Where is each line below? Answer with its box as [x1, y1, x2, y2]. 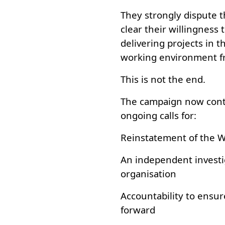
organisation [121, 167, 176, 180]
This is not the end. [121, 73, 205, 85]
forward [121, 203, 155, 216]
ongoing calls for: [121, 109, 196, 122]
